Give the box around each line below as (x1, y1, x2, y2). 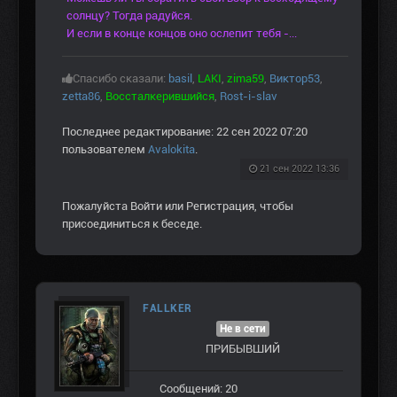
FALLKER (143, 302, 192, 315)
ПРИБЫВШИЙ (206, 342, 280, 356)
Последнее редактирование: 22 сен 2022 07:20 (62, 125, 307, 139)
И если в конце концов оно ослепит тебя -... (66, 27, 297, 41)
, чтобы (254, 199, 293, 214)
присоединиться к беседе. (62, 217, 202, 231)
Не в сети (220, 323, 266, 336)
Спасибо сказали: (73, 72, 168, 86)
